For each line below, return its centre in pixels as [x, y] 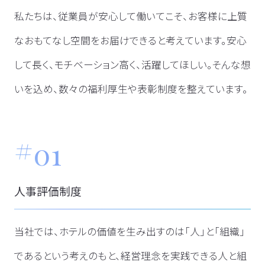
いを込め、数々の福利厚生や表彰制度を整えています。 [131, 89]
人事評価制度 [48, 190]
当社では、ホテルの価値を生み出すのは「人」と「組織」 [129, 231]
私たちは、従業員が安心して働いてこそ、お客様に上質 [130, 16]
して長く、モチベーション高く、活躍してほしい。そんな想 [132, 65]
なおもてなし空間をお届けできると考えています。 [120, 41]
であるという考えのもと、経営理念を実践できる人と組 [130, 255]
